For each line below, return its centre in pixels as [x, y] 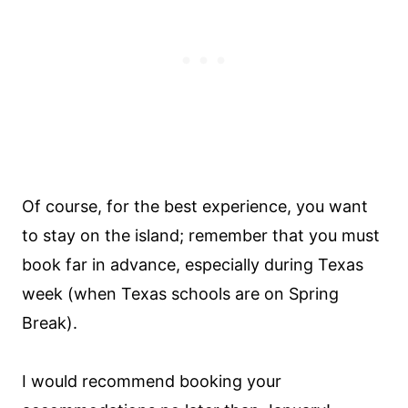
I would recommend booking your [152, 381]
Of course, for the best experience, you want [195, 206]
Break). [50, 322]
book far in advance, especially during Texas [193, 264]
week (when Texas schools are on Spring [180, 293]
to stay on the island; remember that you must [201, 235]
